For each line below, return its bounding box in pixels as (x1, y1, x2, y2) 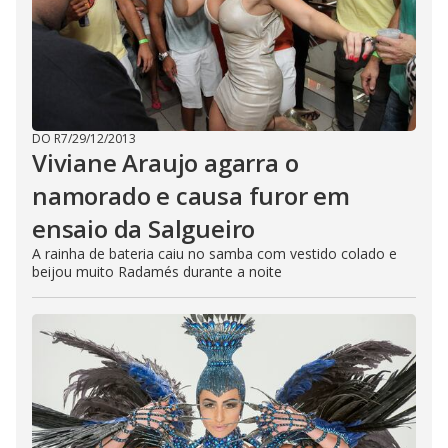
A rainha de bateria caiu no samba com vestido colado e (32, 244, 397, 263)
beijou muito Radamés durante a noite (32, 262, 282, 281)
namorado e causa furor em (32, 179, 350, 212)
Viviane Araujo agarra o (32, 146, 299, 179)
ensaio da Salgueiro (32, 212, 256, 245)
